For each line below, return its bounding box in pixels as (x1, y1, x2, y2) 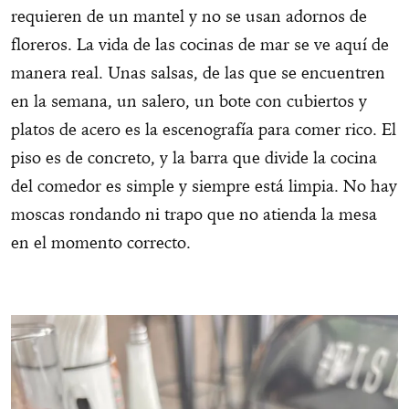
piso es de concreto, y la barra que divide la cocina (11, 147, 377, 169)
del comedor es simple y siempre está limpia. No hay (11, 175, 397, 197)
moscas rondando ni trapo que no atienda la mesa (11, 204, 377, 225)
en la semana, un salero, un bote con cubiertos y (11, 90, 367, 112)
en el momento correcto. (11, 232, 218, 254)
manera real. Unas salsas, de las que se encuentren (11, 62, 385, 84)
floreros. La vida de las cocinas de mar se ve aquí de (11, 34, 389, 56)
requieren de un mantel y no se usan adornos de (11, 5, 367, 27)
